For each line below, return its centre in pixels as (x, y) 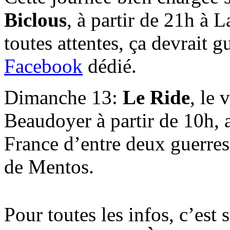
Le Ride (156, 97)
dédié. (110, 66)
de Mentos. (49, 166)
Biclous (35, 20)
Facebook (43, 66)
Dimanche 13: (63, 97)
